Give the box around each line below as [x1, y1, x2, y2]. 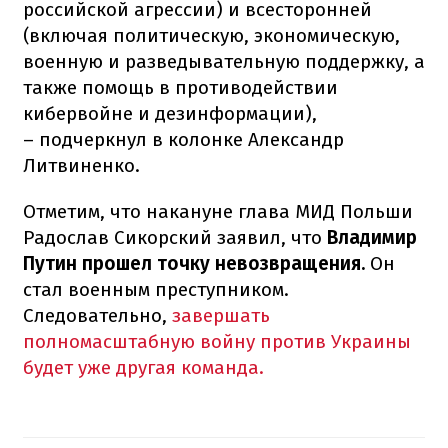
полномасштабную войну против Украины [23, 329, 411, 353]
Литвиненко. [23, 153, 140, 177]
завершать [167, 303, 270, 327]
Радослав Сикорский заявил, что [23, 225, 322, 249]
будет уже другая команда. [23, 355, 264, 379]
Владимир [322, 225, 417, 249]
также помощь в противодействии [23, 75, 338, 99]
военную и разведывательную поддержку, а [23, 49, 425, 73]
